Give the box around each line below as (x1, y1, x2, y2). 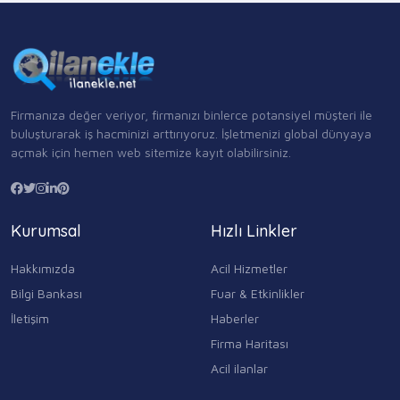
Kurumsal (11, 220, 81, 241)
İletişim (11, 310, 49, 326)
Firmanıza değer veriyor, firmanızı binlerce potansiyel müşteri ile (11, 106, 372, 122)
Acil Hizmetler (211, 260, 287, 276)
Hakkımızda (11, 260, 75, 276)
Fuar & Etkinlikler (211, 285, 304, 301)
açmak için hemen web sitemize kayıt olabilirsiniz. (11, 144, 291, 160)
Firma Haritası (211, 335, 288, 351)
